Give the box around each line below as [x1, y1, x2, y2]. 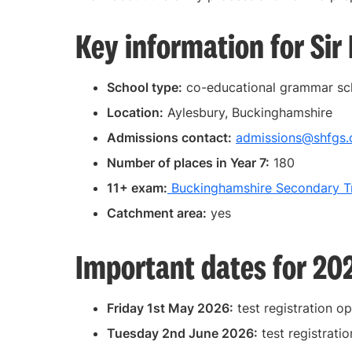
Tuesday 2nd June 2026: [107, 324, 258, 341]
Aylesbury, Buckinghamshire [163, 104, 332, 120]
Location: [107, 104, 163, 120]
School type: [107, 79, 182, 95]
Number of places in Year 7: [107, 154, 269, 170]
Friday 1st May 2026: [107, 299, 233, 316]
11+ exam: [107, 179, 167, 196]
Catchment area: [107, 204, 207, 221]
